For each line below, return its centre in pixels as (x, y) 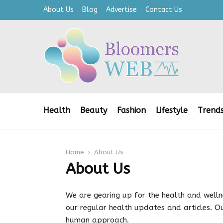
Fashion (131, 111)
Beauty (94, 111)
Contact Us (164, 10)
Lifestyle (172, 111)
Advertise (121, 10)
